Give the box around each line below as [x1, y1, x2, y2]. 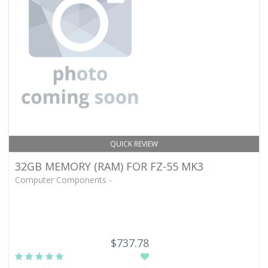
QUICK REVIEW [110, 139, 158, 149]
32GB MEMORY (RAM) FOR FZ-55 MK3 [15, 159, 203, 173]
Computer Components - [15, 174, 112, 185]
